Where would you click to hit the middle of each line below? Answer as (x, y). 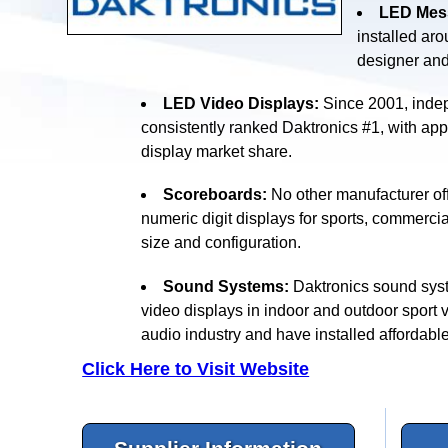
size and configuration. (220, 242)
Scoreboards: (214, 194)
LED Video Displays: (240, 103)
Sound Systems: (225, 286)
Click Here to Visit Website (196, 368)
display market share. (216, 151)
